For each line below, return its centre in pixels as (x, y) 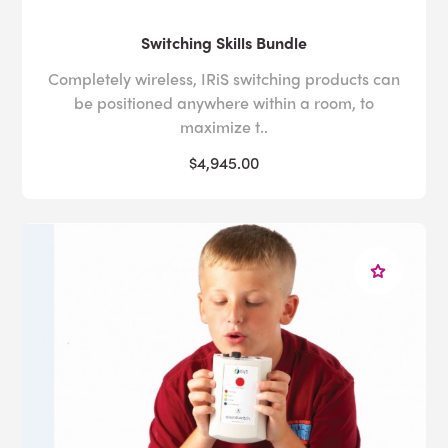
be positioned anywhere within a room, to (224, 102)
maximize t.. (224, 126)
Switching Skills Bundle (224, 42)
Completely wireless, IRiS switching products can (224, 78)
